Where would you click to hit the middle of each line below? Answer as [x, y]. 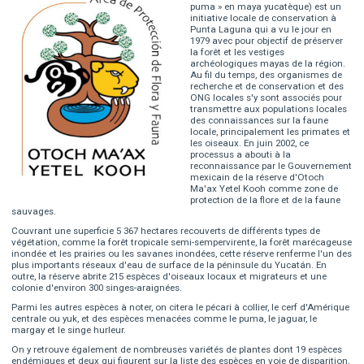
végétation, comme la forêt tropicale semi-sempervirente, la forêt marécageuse [182, 243]
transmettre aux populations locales [269, 109]
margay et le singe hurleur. [69, 330]
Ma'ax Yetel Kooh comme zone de [264, 189]
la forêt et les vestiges [238, 52]
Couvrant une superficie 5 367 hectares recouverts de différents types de [166, 231]
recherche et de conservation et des [267, 87]
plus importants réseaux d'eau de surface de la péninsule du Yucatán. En [169, 265]
